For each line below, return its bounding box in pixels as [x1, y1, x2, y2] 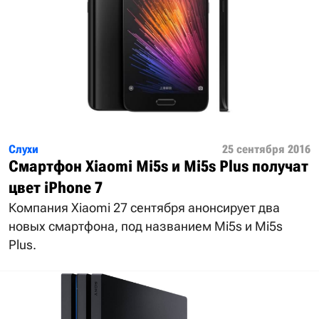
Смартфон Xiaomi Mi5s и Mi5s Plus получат [9, 157, 308, 175]
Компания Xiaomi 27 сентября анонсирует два [9, 199, 280, 215]
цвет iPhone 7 [9, 178, 103, 197]
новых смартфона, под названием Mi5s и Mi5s [9, 218, 283, 234]
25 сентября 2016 [222, 142, 310, 156]
